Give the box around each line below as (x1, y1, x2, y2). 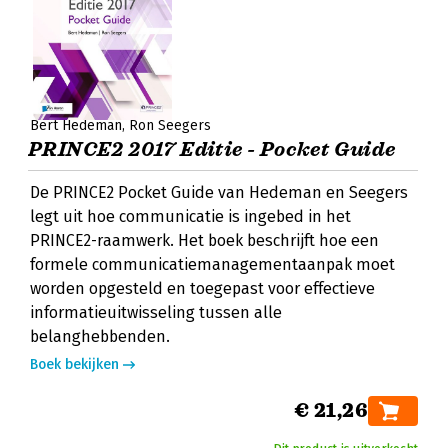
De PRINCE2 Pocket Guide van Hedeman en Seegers (30, 183, 408, 202)
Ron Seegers (129, 117, 211, 134)
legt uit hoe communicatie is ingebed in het (30, 207, 351, 226)
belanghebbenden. (30, 327, 170, 346)
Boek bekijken (30, 356, 119, 373)
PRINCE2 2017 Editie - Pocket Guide (28, 137, 396, 162)
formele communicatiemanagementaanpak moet (30, 255, 395, 274)
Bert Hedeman (30, 117, 122, 134)
